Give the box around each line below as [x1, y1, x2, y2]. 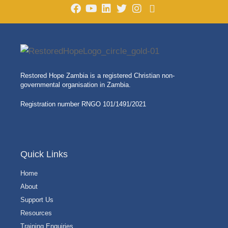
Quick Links [20, 149, 68, 159]
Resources [20, 209, 52, 217]
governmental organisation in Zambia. [20, 80, 131, 89]
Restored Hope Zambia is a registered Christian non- [20, 71, 175, 79]
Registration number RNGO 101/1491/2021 [20, 100, 146, 108]
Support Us [20, 195, 53, 204]
